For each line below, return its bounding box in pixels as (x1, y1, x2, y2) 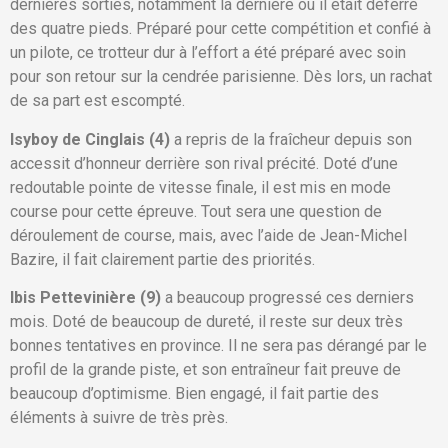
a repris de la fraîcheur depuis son (170, 129, 412, 149)
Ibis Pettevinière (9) (10, 288, 161, 308)
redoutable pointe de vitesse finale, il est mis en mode (10, 177, 391, 197)
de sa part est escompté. (10, 91, 185, 111)
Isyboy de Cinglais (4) (10, 129, 170, 149)
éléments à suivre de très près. (10, 408, 228, 428)
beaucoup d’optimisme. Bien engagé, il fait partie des (10, 384, 379, 404)
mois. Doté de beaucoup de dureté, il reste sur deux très (10, 312, 403, 332)
